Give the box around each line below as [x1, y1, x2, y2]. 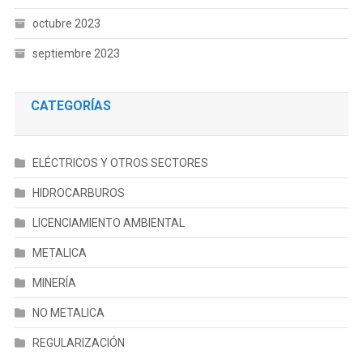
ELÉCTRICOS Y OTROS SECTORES [32, 156, 208, 169]
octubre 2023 [32, 17, 100, 30]
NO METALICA [32, 306, 105, 319]
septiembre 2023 [32, 47, 120, 60]
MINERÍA [32, 276, 76, 289]
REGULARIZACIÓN [32, 336, 125, 349]
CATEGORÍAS [30, 98, 111, 113]
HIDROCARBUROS [32, 186, 125, 199]
